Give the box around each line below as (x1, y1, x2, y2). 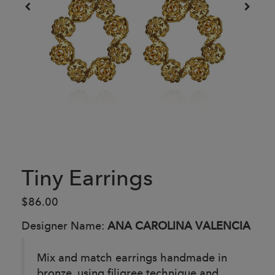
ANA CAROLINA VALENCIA (107, 218, 250, 233)
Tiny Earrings (21, 164, 153, 191)
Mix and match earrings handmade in (37, 250, 227, 265)
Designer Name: (21, 218, 107, 233)
